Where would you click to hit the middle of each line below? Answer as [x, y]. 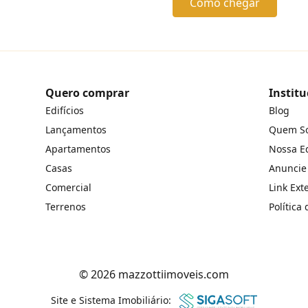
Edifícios [65, 111]
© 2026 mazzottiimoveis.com [154, 275]
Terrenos [66, 207]
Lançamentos [76, 130]
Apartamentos [78, 149]
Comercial [69, 188]
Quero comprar [88, 93]
